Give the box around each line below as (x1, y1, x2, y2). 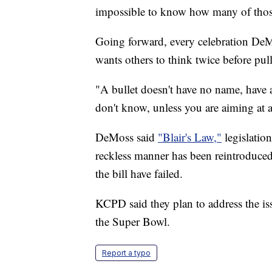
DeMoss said (95, 129, 158, 144)
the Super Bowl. (95, 213, 170, 229)
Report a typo (102, 248, 151, 257)
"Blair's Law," (158, 129, 222, 144)
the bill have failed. (95, 165, 183, 181)
